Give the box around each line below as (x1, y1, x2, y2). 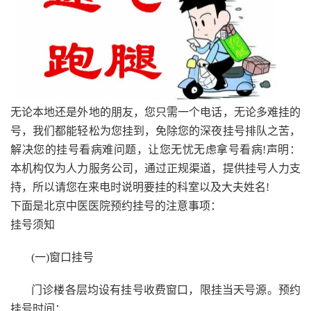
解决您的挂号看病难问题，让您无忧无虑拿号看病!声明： (10, 144, 301, 156)
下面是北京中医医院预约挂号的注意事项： (10, 200, 221, 212)
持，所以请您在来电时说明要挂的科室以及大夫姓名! (10, 181, 269, 194)
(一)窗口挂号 (31, 251, 94, 264)
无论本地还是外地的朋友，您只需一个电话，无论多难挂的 (10, 106, 301, 119)
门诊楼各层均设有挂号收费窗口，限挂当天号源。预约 (31, 284, 301, 296)
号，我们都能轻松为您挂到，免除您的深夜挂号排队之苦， (10, 125, 301, 137)
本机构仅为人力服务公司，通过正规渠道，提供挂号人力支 (10, 162, 301, 175)
